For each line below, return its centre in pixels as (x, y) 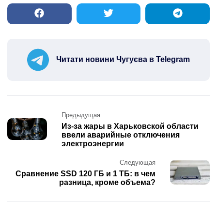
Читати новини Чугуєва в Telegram (123, 60)
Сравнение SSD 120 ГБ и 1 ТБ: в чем (85, 173)
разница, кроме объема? (107, 182)
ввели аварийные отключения (121, 135)
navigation (33, 128)
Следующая (138, 162)
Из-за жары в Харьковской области (130, 126)
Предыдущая (81, 115)
